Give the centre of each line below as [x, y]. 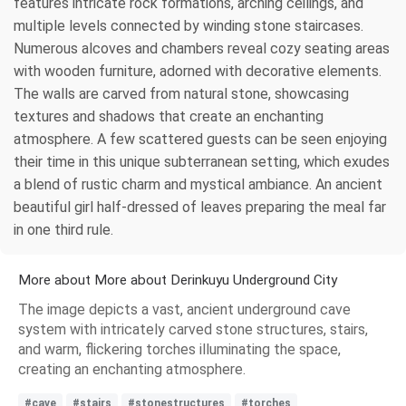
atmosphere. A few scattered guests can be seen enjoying [200, 139]
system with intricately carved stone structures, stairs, [193, 329]
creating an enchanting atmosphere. [132, 369]
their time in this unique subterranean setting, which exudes [202, 161]
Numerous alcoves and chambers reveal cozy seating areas [202, 48]
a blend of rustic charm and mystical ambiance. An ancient [198, 184]
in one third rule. [63, 229]
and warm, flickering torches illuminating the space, [179, 349]
